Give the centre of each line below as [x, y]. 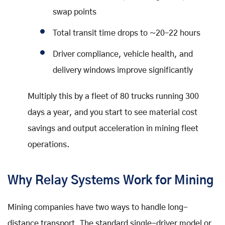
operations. [49, 144]
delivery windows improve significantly [123, 70]
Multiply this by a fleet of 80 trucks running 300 [113, 96]
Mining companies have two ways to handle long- [98, 207]
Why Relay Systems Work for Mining [110, 181]
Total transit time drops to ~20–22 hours [127, 33]
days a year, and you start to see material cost [113, 112]
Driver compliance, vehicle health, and [123, 54]
